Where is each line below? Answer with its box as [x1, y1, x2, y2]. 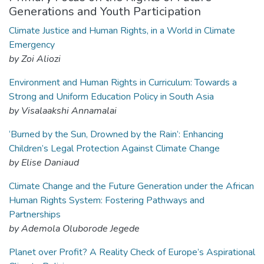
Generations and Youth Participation [9, 4, 201, 19]
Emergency [9, 38, 55, 51]
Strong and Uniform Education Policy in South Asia [9, 90, 214, 103]
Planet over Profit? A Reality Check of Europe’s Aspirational [9, 246, 255, 259]
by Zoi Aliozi [9, 52, 61, 65]
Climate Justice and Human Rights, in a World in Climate [9, 24, 235, 37]
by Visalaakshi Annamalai [9, 104, 117, 117]
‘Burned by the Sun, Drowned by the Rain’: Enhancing [9, 128, 223, 141]
